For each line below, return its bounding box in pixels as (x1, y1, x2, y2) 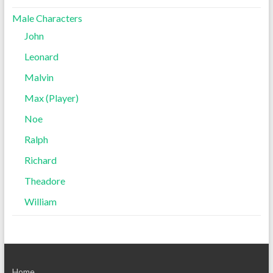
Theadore (24, 175, 65, 186)
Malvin (24, 71, 54, 83)
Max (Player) (24, 92, 79, 104)
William (24, 196, 57, 207)
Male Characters (12, 12, 82, 24)
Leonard (24, 51, 58, 62)
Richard (24, 154, 57, 166)
